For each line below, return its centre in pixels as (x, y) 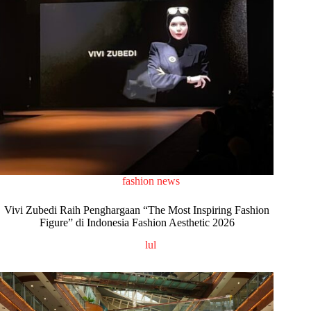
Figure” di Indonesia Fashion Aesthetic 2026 (137, 222)
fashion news (151, 180)
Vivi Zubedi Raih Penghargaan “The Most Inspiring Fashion (137, 210)
